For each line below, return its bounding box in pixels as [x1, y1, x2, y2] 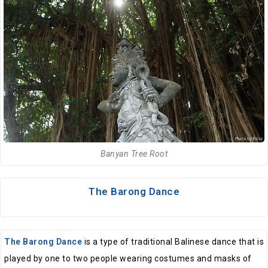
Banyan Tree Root [100, 148, 167, 159]
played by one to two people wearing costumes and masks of [4, 253, 252, 263]
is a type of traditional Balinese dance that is [82, 236, 264, 246]
